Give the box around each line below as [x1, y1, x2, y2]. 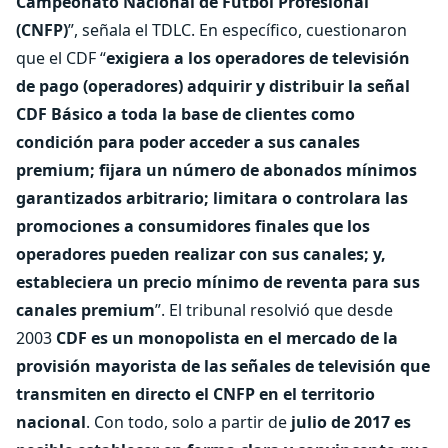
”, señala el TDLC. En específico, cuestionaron [68, 19, 407, 41]
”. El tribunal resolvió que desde [155, 299, 393, 321]
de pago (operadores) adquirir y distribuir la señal [16, 75, 410, 97]
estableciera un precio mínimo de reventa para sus [16, 271, 420, 293]
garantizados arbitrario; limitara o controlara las [16, 187, 408, 209]
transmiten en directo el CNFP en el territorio [16, 383, 375, 405]
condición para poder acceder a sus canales [16, 131, 360, 153]
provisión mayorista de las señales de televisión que [16, 355, 430, 377]
